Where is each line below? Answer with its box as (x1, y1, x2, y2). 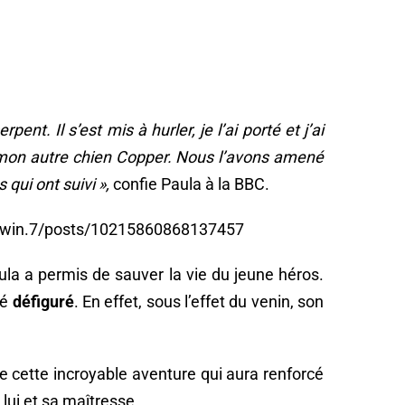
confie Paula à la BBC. (113, 174, 269, 193)
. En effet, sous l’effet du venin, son (73, 291, 324, 311)
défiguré (12, 291, 74, 311)
